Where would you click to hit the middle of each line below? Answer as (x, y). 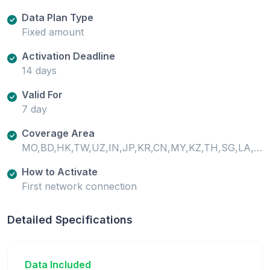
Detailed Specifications (70, 219)
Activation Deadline (68, 56)
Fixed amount (53, 32)
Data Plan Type (58, 17)
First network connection (79, 186)
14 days (39, 70)
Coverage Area (58, 133)
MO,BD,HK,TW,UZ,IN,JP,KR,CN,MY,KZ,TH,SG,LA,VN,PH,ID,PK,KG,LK (258, 147)
